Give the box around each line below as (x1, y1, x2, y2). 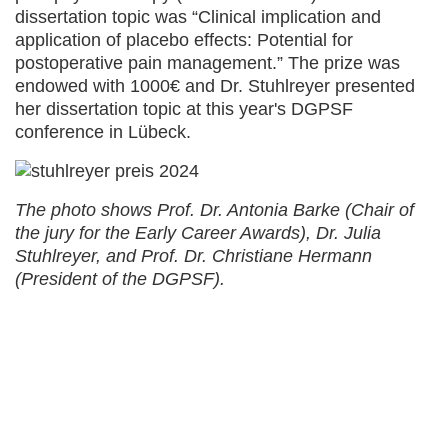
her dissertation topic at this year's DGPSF (15, 99, 353, 119)
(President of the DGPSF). (15, 269, 225, 289)
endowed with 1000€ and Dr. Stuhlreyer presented (15, 76, 415, 96)
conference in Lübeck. (15, 122, 191, 142)
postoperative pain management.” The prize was (15, 53, 400, 73)
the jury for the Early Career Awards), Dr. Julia (15, 223, 381, 243)
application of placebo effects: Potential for (15, 30, 353, 50)
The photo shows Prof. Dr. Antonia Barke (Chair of (15, 200, 414, 220)
